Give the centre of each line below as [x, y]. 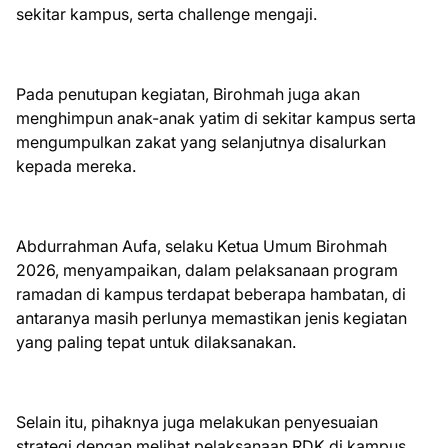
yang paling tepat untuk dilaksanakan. [156, 342]
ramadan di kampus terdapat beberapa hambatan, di [211, 294]
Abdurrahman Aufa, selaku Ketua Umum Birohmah [201, 246]
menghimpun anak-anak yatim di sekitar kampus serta [216, 118]
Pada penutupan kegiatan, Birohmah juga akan [188, 94]
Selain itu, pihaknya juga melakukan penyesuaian [197, 422]
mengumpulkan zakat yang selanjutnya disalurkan [201, 142]
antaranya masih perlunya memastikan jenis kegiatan [211, 318]
